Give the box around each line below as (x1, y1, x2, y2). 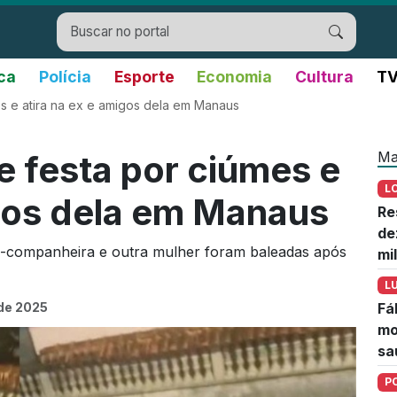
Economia (197, 67, 273, 86)
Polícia (38, 67, 91, 86)
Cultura (294, 67, 354, 86)
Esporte (113, 67, 175, 86)
